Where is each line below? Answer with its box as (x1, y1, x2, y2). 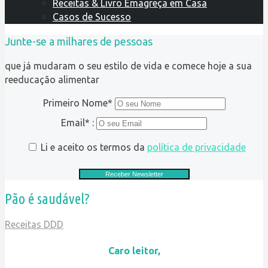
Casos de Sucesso (53, 11, 131, 22)
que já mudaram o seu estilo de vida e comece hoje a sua (5, 60, 252, 71)
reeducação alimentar (5, 74, 99, 85)
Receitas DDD (5, 218, 63, 230)
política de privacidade (147, 142, 246, 153)
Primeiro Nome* (42, 98, 112, 108)
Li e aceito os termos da (38, 142, 147, 153)
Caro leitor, (108, 245, 160, 257)
